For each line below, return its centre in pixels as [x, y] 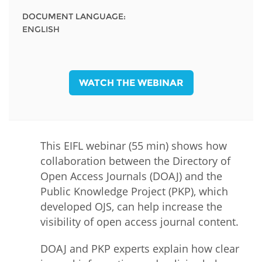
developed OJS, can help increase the [131, 207]
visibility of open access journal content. [139, 222]
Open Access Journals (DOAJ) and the [131, 176]
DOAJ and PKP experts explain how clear [140, 249]
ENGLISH [41, 29]
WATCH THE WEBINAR [131, 82]
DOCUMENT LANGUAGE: [74, 16]
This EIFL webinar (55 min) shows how [134, 146]
